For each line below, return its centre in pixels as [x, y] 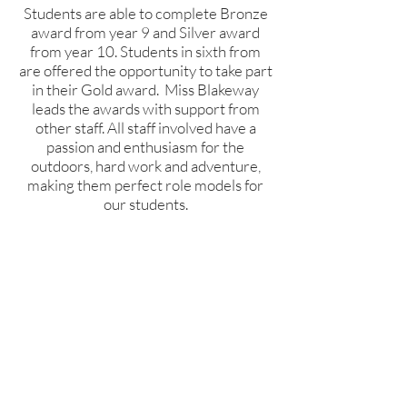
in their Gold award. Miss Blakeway [145, 89]
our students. [145, 204]
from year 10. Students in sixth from [145, 51]
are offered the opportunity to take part [145, 70]
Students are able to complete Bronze [145, 13]
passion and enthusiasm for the [145, 147]
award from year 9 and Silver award [145, 32]
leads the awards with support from [145, 109]
